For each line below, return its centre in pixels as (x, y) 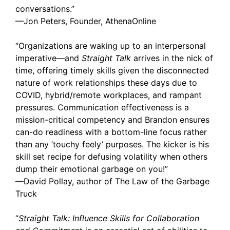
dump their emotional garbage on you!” (92, 169)
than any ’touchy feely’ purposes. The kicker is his (112, 144)
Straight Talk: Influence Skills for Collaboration (109, 218)
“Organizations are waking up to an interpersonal (111, 46)
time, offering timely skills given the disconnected (112, 70)
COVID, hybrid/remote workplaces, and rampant (109, 95)
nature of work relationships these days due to (106, 83)
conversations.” (45, 9)
